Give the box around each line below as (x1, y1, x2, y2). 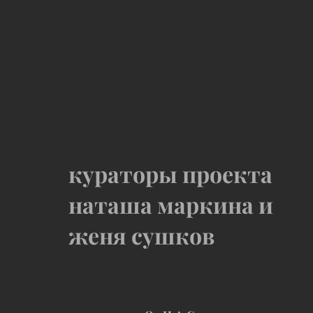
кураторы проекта (68, 159, 273, 189)
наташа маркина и (68, 189, 274, 220)
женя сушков (68, 220, 215, 251)
